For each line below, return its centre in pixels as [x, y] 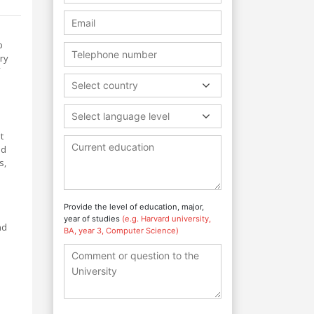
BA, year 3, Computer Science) [121, 230]
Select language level [121, 116]
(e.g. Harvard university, [166, 218]
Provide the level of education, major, [134, 206]
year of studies [93, 218]
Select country [105, 85]
